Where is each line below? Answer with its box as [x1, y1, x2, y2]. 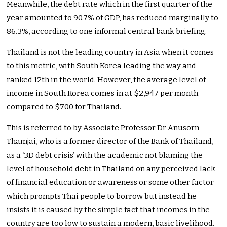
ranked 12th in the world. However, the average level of [7, 75, 206, 85]
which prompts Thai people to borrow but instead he [7, 192, 197, 201]
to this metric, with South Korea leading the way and [7, 61, 197, 71]
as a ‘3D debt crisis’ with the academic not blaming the [7, 150, 203, 160]
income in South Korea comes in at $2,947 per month [7, 89, 199, 98]
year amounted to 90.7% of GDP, [7, 13, 123, 23]
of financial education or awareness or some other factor [7, 178, 214, 187]
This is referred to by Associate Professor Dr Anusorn [7, 123, 200, 133]
